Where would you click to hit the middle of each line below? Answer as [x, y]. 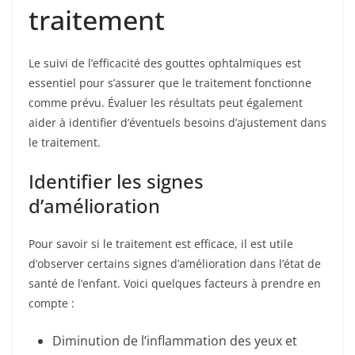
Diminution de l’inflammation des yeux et [175, 340]
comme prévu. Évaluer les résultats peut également [166, 102]
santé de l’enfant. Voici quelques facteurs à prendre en [175, 283]
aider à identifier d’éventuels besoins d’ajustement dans [177, 122]
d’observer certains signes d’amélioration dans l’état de [175, 263]
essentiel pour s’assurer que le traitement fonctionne [170, 82]
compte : [52, 303]
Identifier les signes [116, 181]
